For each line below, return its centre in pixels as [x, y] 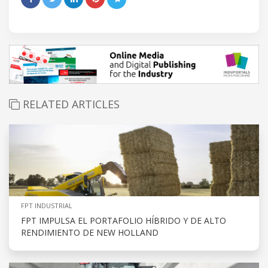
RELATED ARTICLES [70, 104]
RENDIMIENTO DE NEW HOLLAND [90, 233]
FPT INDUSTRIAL [47, 206]
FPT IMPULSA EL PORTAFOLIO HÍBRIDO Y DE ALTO [124, 221]
